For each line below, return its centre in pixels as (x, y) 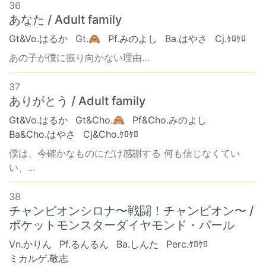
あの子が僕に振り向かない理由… (79, 58)
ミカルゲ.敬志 (39, 258)
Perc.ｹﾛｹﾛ (187, 244)
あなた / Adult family (65, 20)
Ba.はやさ (186, 39)
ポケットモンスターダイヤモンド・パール (122, 225)
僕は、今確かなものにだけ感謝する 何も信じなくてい (124, 153)
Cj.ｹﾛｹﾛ (230, 39)
